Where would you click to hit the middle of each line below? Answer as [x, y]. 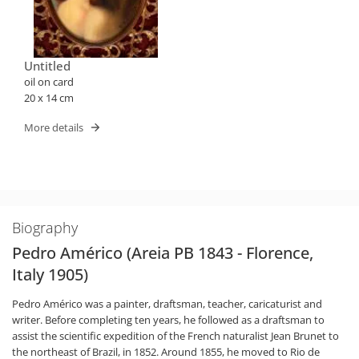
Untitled [47, 66]
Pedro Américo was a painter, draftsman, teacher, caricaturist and [167, 304]
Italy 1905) [50, 274]
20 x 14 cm [49, 98]
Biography [45, 228]
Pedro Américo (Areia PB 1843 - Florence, [163, 253]
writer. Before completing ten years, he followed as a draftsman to [168, 320]
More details [54, 127]
